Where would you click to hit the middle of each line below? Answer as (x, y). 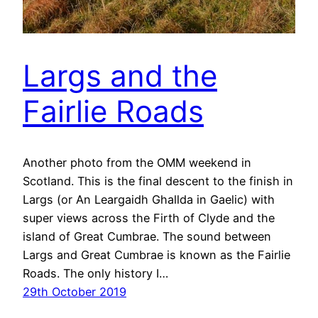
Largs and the (120, 75)
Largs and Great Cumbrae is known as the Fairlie (157, 255)
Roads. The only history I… (95, 274)
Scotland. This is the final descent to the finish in (158, 181)
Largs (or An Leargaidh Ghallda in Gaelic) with (149, 200)
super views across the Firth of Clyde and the (149, 218)
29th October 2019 (75, 292)
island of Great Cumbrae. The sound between (147, 237)
